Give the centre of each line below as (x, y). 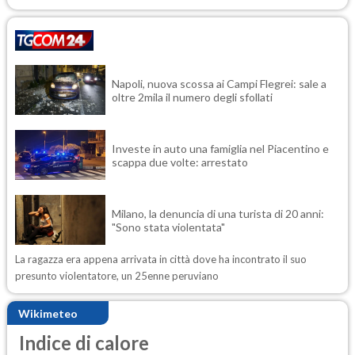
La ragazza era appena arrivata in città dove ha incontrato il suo (161, 259)
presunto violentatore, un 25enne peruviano (117, 276)
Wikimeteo (48, 313)
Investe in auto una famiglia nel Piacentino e (220, 148)
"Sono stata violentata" (168, 227)
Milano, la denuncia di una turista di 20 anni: (218, 213)
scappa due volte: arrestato (180, 162)
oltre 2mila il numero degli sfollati (192, 97)
